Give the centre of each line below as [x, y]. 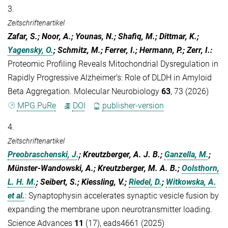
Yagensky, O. [31, 50]
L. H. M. [22, 182]
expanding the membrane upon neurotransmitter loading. [110, 210]
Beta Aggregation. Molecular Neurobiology [84, 91]
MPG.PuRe [36, 106]
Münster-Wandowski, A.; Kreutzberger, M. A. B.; [95, 168]
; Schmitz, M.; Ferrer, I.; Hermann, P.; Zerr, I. [132, 50]
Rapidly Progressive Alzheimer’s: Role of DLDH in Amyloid [110, 77]
